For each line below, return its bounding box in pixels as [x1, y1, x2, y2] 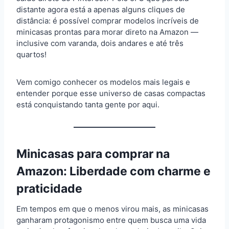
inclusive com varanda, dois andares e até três [16, 38, 184, 48]
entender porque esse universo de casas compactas [16, 88, 205, 98]
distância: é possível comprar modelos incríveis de [16, 15, 199, 26]
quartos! [16, 49, 47, 59]
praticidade [16, 181, 82, 196]
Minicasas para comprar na [16, 147, 170, 162]
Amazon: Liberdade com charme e [16, 164, 211, 179]
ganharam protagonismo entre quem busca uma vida [16, 215, 206, 225]
